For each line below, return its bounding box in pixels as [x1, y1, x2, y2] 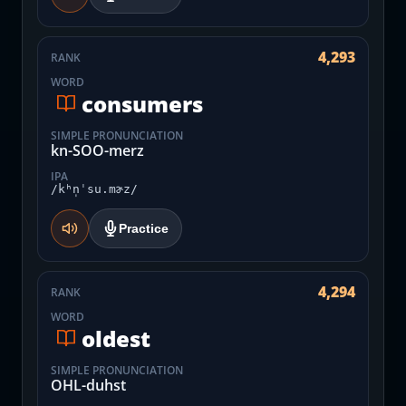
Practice [119, 221, 169, 236]
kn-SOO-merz [51, 140, 144, 160]
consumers [82, 88, 203, 119]
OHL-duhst [51, 375, 126, 395]
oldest [82, 323, 150, 353]
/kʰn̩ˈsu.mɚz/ [51, 182, 138, 196]
